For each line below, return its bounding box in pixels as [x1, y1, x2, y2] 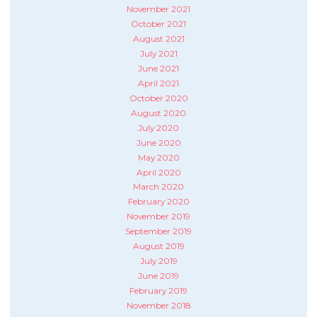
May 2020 [137, 151, 180, 163]
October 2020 [129, 92, 188, 103]
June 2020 [136, 137, 181, 148]
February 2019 [129, 285, 188, 296]
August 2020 [131, 107, 186, 118]
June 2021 [138, 62, 179, 74]
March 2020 [133, 181, 184, 192]
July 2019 [139, 255, 178, 267]
